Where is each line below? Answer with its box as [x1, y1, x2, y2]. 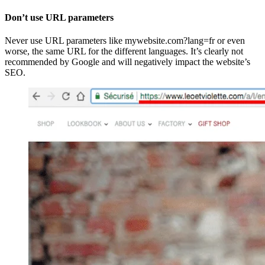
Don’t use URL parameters [5, 12, 114, 23]
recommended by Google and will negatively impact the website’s [5, 57, 250, 67]
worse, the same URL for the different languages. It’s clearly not [5, 46, 243, 57]
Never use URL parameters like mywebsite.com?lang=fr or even [5, 35, 245, 46]
